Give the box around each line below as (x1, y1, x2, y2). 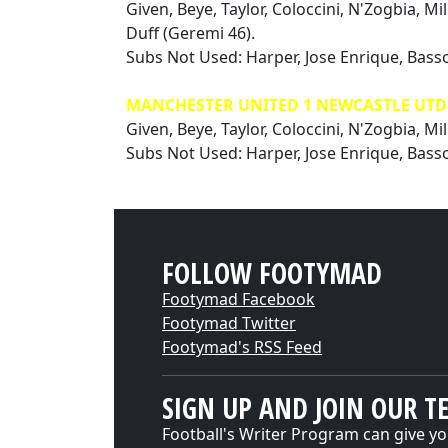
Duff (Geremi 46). (126, 22, 255, 44)
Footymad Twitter (162, 312, 296, 334)
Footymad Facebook (162, 288, 315, 310)
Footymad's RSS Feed (162, 336, 322, 358)
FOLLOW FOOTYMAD (162, 254, 382, 292)
